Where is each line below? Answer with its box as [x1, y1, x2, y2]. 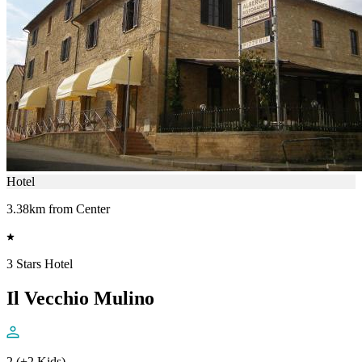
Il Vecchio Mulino [6, 288, 154, 309]
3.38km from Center [6, 202, 110, 217]
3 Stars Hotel [6, 257, 73, 271]
